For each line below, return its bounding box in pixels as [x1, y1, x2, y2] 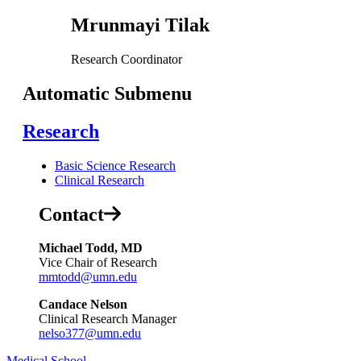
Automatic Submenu [23, 82, 192, 104]
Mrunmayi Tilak [71, 15, 210, 35]
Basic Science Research [55, 158, 176, 172]
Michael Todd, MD [39, 241, 143, 255]
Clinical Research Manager [39, 312, 176, 326]
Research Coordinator [71, 52, 182, 66]
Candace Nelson [39, 297, 127, 312]
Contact [39, 203, 104, 225]
